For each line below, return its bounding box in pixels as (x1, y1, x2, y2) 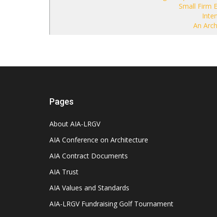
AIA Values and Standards (49, 183, 129, 192)
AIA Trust (49, 167, 78, 176)
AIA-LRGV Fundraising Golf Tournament (49, 199, 173, 208)
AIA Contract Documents (49, 151, 128, 160)
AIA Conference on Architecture (49, 135, 148, 144)
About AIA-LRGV (49, 119, 100, 128)
